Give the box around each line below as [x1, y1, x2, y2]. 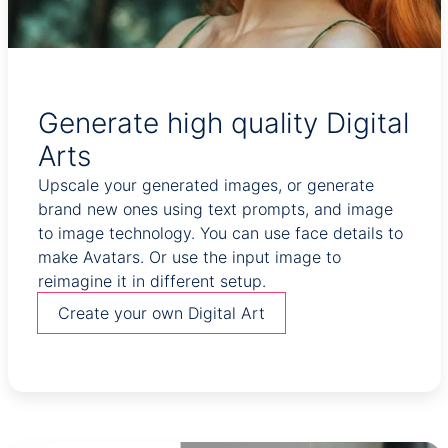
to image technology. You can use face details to [37, 223, 403, 244]
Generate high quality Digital [37, 106, 409, 141]
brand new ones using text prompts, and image [37, 199, 393, 220]
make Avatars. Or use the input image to [37, 247, 341, 268]
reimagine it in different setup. [37, 271, 266, 292]
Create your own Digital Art [57, 303, 265, 324]
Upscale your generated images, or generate [37, 175, 374, 196]
